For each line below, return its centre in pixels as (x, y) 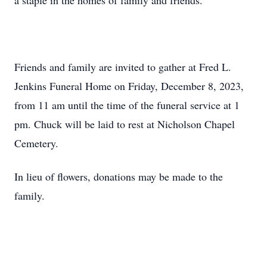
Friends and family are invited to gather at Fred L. (123, 67)
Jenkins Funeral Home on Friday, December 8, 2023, (129, 86)
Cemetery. (36, 143)
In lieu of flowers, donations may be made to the (119, 176)
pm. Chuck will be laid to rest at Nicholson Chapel (125, 124)
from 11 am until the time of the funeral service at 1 (127, 105)
